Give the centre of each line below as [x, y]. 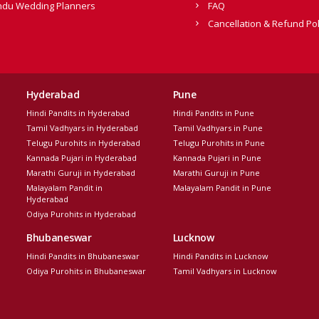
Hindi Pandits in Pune [213, 113]
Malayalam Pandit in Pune [222, 187]
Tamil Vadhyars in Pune [218, 127]
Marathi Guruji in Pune [216, 172]
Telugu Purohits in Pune [219, 142]
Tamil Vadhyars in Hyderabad [82, 127]
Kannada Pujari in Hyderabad [81, 157]
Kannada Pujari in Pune [217, 157]
